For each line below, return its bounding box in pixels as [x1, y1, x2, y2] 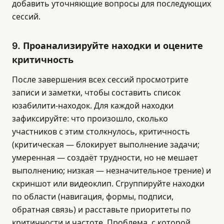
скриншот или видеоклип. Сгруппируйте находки [12, 178, 204, 189]
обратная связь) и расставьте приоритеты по [12, 204, 191, 215]
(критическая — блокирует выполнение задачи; [12, 139, 199, 150]
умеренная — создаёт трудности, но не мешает [12, 152, 198, 163]
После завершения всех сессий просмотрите [12, 74, 188, 85]
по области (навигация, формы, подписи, [12, 191, 173, 202]
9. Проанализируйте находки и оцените [12, 40, 203, 51]
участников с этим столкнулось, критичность [12, 126, 190, 137]
